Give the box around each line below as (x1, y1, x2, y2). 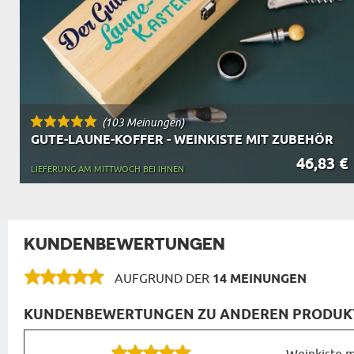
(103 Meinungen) (102, 115, 184, 130)
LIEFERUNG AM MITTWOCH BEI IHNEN (31, 164, 184, 175)
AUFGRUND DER (115, 270, 213, 288)
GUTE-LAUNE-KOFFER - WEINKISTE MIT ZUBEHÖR (31, 132, 333, 149)
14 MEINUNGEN (213, 270, 307, 289)
